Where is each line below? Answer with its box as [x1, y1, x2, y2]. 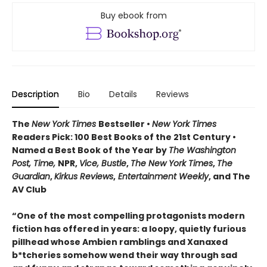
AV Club [12, 184, 46, 196]
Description [12, 88, 59, 101]
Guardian [12, 170, 50, 183]
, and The [209, 170, 250, 183]
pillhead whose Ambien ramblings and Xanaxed [12, 236, 228, 249]
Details [109, 88, 137, 101]
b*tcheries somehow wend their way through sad [12, 249, 237, 262]
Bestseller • [98, 118, 152, 131]
